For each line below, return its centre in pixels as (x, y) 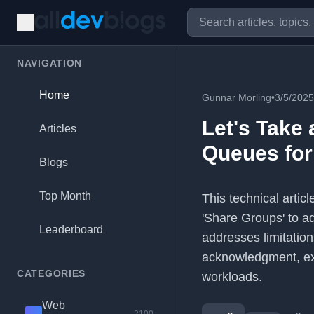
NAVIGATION (49, 63)
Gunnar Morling (237, 97)
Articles (58, 129)
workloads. (232, 277)
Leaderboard (71, 230)
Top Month (65, 196)
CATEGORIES (51, 273)
